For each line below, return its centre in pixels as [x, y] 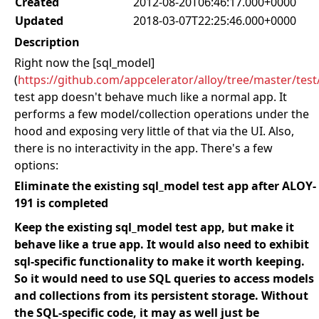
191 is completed [61, 203]
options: [36, 165]
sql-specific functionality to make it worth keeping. [159, 261]
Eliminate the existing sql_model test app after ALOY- [165, 186]
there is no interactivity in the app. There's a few [143, 148]
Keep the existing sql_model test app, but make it [154, 227]
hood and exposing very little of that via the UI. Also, [154, 131]
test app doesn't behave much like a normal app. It [151, 97]
